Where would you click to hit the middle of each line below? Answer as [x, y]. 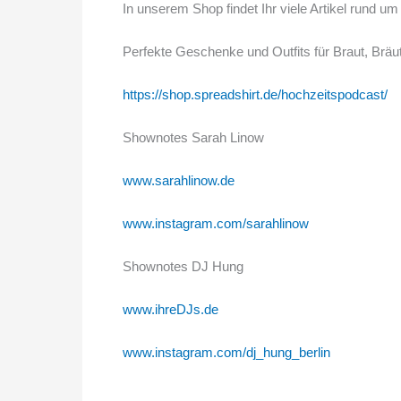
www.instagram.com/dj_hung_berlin [226, 352]
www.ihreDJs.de [171, 309]
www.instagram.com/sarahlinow [216, 223]
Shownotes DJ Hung [183, 266]
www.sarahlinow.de [179, 180]
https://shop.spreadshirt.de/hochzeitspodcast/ [255, 94]
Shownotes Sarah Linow [193, 137]
